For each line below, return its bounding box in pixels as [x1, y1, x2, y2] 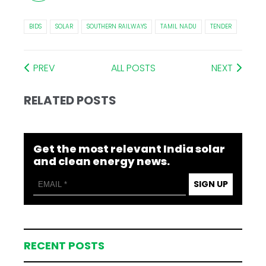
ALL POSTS [111, 61, 156, 75]
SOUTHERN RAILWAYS [87, 22, 147, 31]
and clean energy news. [33, 154, 170, 169]
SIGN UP [193, 178, 228, 191]
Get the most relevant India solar [33, 141, 226, 157]
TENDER [210, 22, 232, 31]
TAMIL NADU [160, 22, 197, 31]
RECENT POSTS [24, 238, 105, 254]
